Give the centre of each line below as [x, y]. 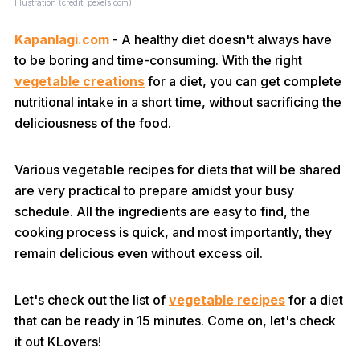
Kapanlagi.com [62, 39]
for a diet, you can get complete [243, 81]
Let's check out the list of [92, 300]
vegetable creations [80, 81]
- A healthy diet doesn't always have [221, 39]
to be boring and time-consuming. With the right [158, 60]
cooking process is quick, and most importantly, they [173, 232]
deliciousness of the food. [93, 123]
